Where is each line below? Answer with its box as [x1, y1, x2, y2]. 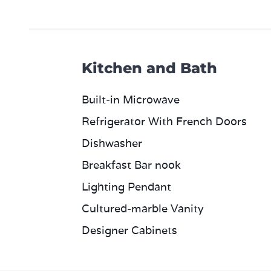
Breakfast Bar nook [82, 158, 181, 172]
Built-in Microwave [82, 93, 180, 106]
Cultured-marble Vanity [82, 201, 204, 215]
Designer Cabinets [82, 223, 177, 237]
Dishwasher [82, 136, 142, 150]
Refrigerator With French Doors [82, 114, 247, 128]
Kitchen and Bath [82, 59, 217, 77]
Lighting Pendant [82, 180, 171, 194]
